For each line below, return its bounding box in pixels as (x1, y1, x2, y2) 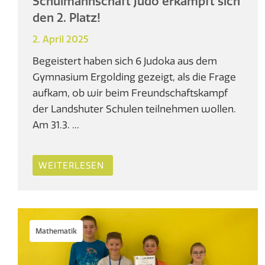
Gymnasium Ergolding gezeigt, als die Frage (33, 70, 236, 83)
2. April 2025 (33, 33, 89, 46)
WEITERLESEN (38, 160, 104, 172)
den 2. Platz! (33, 10, 101, 25)
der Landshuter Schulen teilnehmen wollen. (33, 102, 236, 115)
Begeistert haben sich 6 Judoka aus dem (33, 54, 217, 67)
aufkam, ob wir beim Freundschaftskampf (33, 86, 228, 99)
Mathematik (35, 227, 77, 236)
